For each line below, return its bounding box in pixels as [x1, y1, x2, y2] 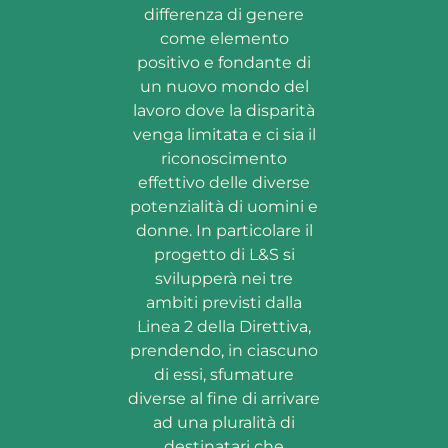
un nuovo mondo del [139, 77, 309, 97]
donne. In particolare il [135, 221, 313, 241]
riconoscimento [161, 149, 287, 169]
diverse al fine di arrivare [128, 389, 320, 409]
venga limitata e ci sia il [132, 125, 316, 145]
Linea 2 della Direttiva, [137, 317, 311, 337]
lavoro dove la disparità [133, 101, 315, 121]
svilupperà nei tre [155, 269, 293, 289]
